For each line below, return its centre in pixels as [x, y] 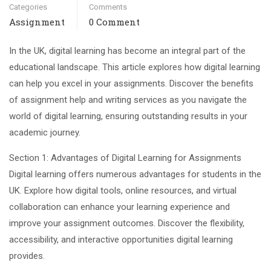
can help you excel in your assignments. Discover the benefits [131, 83]
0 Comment [114, 21]
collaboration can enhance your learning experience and [119, 207]
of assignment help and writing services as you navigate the [128, 100]
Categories [28, 7]
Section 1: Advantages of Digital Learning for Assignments [125, 158]
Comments [108, 7]
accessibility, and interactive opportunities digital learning [121, 239]
